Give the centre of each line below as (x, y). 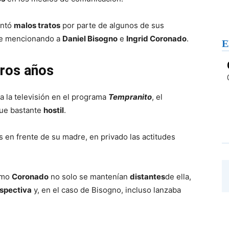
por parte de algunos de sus (112, 25)
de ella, (178, 177)
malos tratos (37, 25)
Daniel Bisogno (90, 39)
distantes (147, 177)
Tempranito (130, 97)
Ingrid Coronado (156, 39)
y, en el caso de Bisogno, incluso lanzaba (106, 190)
